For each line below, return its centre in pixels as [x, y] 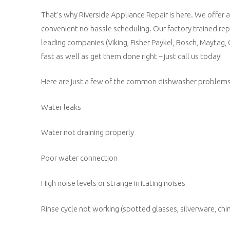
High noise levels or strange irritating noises [113, 183]
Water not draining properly [88, 132]
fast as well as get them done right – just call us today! [131, 56]
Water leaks [61, 107]
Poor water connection [79, 158]
